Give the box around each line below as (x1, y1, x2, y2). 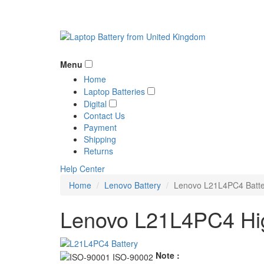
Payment (84, 121, 117, 133)
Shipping (84, 133, 116, 145)
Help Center (60, 163, 105, 174)
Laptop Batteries (84, 85, 145, 97)
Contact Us (84, 110, 125, 121)
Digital (84, 98, 107, 110)
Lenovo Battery (104, 179, 161, 191)
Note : (156, 249, 180, 262)
